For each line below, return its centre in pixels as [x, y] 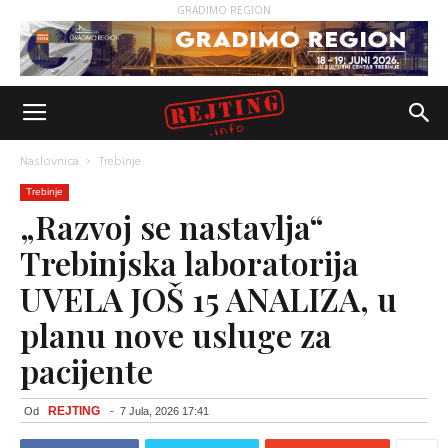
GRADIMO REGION [224, 10]
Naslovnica [49, 161]
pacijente [86, 370]
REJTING [74, 411]
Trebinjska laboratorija [189, 262]
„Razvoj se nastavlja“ [171, 226]
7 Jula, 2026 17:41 [164, 411]
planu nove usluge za [176, 334]
